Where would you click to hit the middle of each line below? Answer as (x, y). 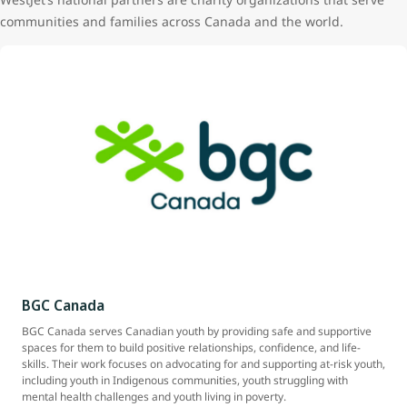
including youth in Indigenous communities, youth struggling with (185, 381)
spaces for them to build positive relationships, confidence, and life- (191, 348)
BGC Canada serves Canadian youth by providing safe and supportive (197, 332)
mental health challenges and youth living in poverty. (154, 397)
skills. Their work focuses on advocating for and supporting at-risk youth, (203, 364)
